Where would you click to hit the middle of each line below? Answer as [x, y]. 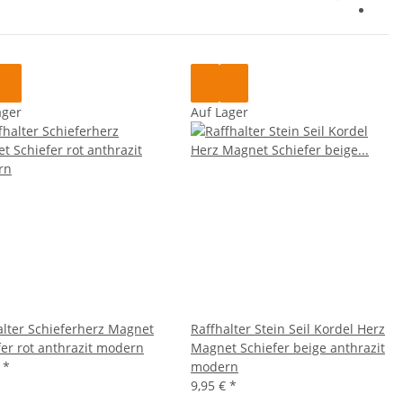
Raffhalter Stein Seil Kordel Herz [288, 328]
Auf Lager [219, 112]
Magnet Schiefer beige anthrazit [288, 347]
